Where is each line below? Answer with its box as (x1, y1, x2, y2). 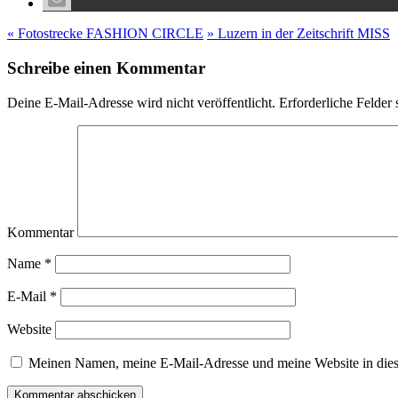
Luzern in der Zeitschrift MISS (214, 26, 390, 42)
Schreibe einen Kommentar (7, 58, 205, 77)
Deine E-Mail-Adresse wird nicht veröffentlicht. (7, 94, 275, 110)
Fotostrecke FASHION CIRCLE (14, 26, 203, 42)
